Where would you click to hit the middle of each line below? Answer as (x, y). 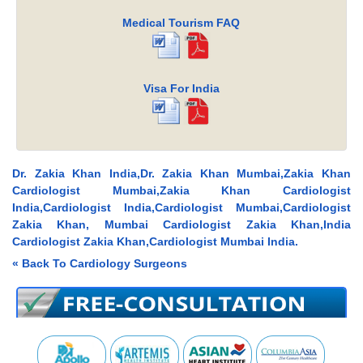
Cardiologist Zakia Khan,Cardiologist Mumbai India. (155, 242)
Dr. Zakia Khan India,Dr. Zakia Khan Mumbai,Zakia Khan (181, 174)
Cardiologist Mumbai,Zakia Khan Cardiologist (181, 191)
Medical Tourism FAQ (181, 23)
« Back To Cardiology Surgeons (100, 264)
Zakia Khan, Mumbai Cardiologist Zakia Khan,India (181, 225)
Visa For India (181, 89)
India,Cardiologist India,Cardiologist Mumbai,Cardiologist (181, 208)
